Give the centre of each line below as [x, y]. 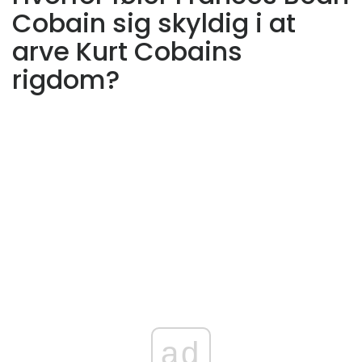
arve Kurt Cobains [127, 52]
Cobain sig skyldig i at [154, 23]
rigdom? [66, 80]
